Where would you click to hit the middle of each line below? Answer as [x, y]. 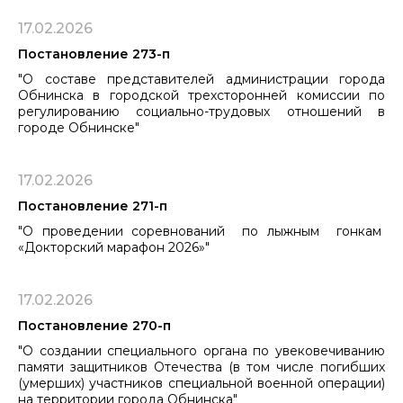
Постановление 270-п [94, 325]
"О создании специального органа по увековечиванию [201, 350]
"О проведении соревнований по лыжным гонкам [201, 231]
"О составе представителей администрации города [201, 79]
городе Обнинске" [79, 127]
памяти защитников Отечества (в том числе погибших [201, 367]
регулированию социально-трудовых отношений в [201, 111]
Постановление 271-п [93, 206]
